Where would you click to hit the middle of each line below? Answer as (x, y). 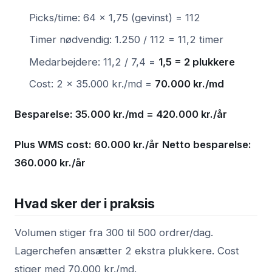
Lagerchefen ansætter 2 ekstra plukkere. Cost (127, 251)
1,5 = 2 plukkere (197, 62)
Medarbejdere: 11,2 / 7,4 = (94, 62)
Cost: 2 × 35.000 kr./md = (92, 84)
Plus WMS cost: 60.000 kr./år (87, 145)
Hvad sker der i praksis (85, 204)
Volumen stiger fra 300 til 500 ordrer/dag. (114, 233)
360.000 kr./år (50, 163)
